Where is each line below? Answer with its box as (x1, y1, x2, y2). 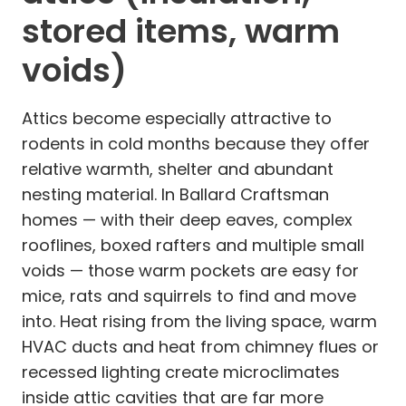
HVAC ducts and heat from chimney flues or (22, 334, 379, 358)
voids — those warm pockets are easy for (22, 258, 359, 282)
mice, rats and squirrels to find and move (22, 284, 356, 307)
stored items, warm (22, 7, 340, 54)
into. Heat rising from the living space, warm (22, 309, 377, 333)
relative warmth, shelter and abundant (22, 157, 333, 180)
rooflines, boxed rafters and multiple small (22, 233, 364, 256)
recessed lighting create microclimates (22, 360, 340, 383)
